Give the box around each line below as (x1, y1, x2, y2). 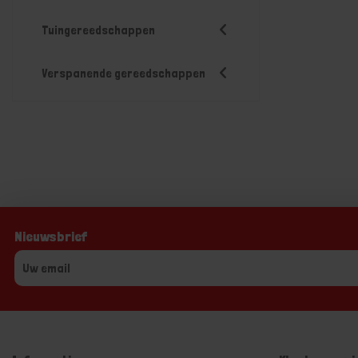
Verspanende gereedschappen (42, 66, 205, 81)
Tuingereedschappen (42, 22, 155, 38)
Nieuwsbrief (14, 228, 87, 245)
